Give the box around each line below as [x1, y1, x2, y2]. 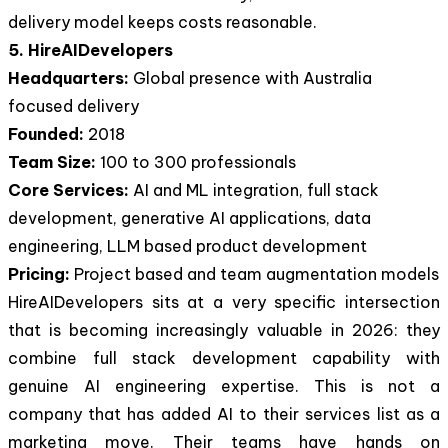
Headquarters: [8, 67, 133, 88]
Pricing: [8, 263, 74, 284]
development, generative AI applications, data [8, 207, 371, 228]
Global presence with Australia [133, 67, 372, 88]
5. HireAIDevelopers [8, 39, 173, 60]
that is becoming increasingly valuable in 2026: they [8, 319, 440, 340]
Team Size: [8, 151, 100, 172]
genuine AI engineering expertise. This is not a [8, 375, 440, 396]
